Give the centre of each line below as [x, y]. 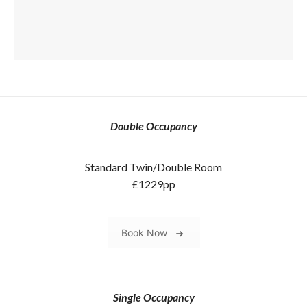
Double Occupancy [153, 126]
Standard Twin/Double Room [153, 167]
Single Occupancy [153, 297]
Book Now [144, 233]
